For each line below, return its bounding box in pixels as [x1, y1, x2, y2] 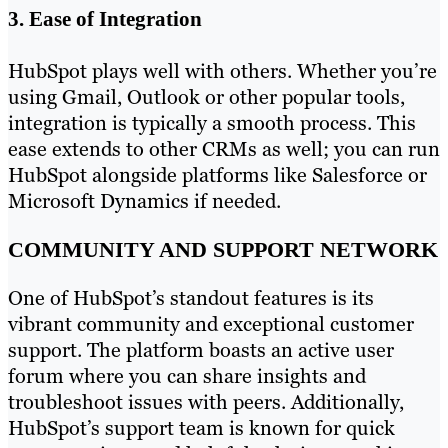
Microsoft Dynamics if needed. [8, 188, 281, 215]
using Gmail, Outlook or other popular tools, [8, 84, 405, 111]
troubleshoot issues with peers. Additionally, [8, 388, 404, 415]
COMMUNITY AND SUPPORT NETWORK [8, 236, 438, 262]
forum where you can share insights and [8, 362, 366, 389]
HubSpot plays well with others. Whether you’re [8, 58, 437, 85]
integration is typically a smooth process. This [8, 110, 416, 137]
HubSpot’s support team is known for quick [8, 414, 395, 441]
